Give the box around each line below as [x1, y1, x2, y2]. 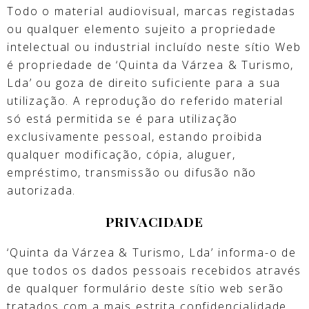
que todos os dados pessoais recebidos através [7, 262, 302, 278]
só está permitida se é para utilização [7, 110, 239, 126]
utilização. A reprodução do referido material [7, 92, 284, 108]
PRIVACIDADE [106, 212, 203, 230]
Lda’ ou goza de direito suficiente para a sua [7, 74, 281, 90]
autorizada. [7, 182, 77, 198]
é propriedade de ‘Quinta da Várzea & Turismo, [7, 57, 295, 72]
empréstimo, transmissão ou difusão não [7, 164, 257, 180]
